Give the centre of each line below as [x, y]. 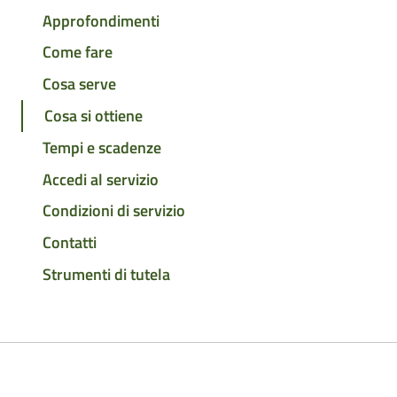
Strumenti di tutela [106, 274]
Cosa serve [79, 84]
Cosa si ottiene [93, 116]
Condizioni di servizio [114, 211]
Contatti [70, 243]
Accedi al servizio [101, 179]
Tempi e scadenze [102, 147]
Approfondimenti [101, 20]
